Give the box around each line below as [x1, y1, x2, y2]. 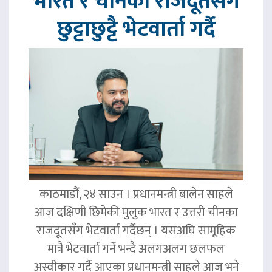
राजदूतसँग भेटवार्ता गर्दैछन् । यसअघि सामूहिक [36, 220, 236, 242]
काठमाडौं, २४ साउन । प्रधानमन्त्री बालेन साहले [39, 184, 233, 205]
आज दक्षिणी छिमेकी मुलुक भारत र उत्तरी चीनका [34, 202, 238, 223]
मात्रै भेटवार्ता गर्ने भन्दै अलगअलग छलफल [47, 239, 225, 260]
